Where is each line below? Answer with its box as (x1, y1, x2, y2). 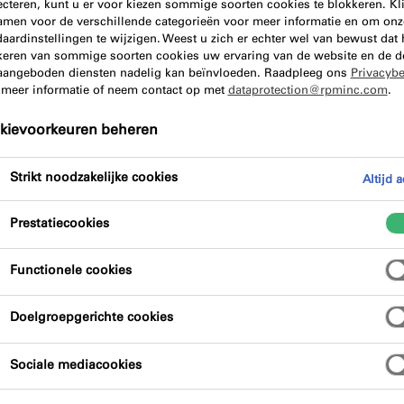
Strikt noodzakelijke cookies (9, 170, 178, 186)
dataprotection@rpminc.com (227, 83, 388, 96)
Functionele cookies (9, 262, 132, 278)
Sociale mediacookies (9, 356, 142, 372)
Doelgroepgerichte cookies (9, 309, 173, 326)
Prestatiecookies (9, 215, 109, 231)
